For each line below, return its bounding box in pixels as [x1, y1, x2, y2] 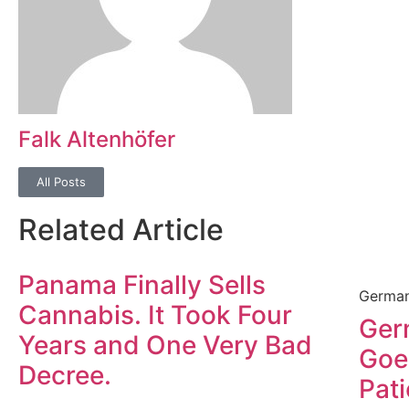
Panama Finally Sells [18, 269, 266, 301]
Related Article [18, 212, 224, 248]
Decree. [18, 360, 111, 392]
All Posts [37, 174, 86, 190]
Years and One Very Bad [18, 330, 312, 362]
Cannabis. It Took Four [18, 299, 292, 331]
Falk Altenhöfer [18, 126, 175, 153]
